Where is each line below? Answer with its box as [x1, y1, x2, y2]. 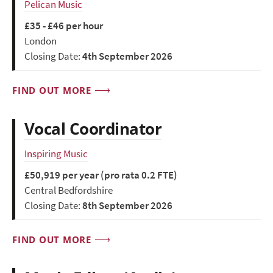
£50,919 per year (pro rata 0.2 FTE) [24, 168, 177, 183]
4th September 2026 [82, 49, 172, 64]
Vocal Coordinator [24, 118, 162, 140]
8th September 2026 [82, 199, 172, 213]
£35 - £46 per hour [24, 19, 103, 34]
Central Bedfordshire [24, 183, 113, 198]
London [24, 34, 57, 49]
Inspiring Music [24, 147, 88, 161]
